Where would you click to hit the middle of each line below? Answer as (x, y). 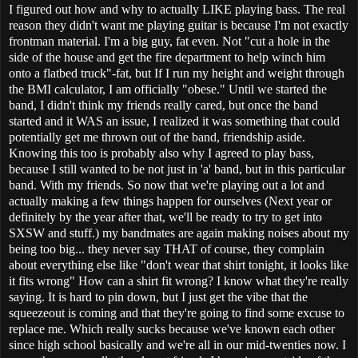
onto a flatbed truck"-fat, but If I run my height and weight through (177, 74)
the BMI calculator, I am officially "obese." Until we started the (168, 89)
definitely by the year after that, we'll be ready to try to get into (165, 217)
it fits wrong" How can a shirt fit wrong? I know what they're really (179, 281)
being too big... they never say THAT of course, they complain (167, 249)
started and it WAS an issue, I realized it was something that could (174, 121)
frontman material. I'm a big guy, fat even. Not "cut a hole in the (169, 42)
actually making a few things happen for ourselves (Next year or (170, 201)
